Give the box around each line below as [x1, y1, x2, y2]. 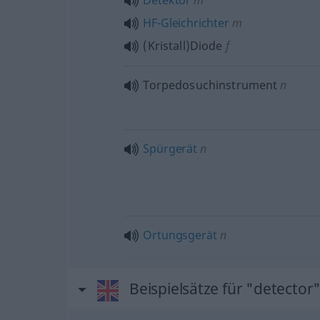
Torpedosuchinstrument [143, 77, 278, 93]
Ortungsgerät [143, 227, 217, 243]
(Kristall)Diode [143, 38, 223, 54]
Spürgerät [143, 141, 197, 156]
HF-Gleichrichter [143, 15, 229, 31]
